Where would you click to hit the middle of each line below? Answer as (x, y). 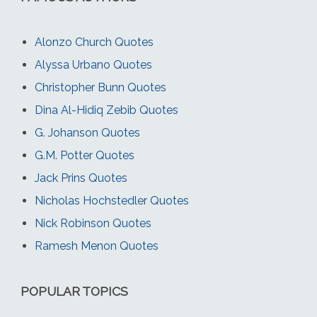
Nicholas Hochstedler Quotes (111, 201)
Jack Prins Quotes (81, 178)
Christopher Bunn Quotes (100, 88)
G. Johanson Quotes (87, 133)
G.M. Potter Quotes (84, 156)
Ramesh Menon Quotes (96, 246)
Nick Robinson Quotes (93, 224)
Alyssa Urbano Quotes (93, 65)
